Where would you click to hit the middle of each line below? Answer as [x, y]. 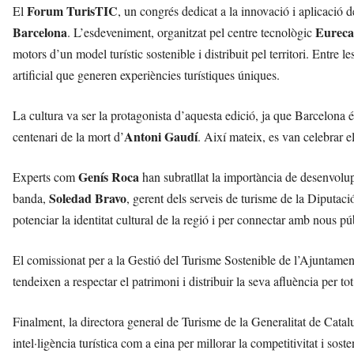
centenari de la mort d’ [68, 137]
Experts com [45, 177]
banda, [31, 198]
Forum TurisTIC [72, 11]
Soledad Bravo [88, 198]
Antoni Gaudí [161, 137]
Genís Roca [109, 177]
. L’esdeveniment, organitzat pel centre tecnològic [191, 32]
